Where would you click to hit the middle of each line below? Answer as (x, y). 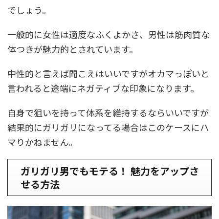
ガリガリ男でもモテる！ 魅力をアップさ (110, 171)
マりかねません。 (42, 142)
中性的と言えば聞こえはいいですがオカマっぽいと (108, 73)
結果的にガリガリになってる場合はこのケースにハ (108, 127)
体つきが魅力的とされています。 (73, 49)
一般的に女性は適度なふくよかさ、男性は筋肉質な (109, 34)
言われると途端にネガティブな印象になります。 (103, 88)
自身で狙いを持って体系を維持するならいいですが (108, 112)
